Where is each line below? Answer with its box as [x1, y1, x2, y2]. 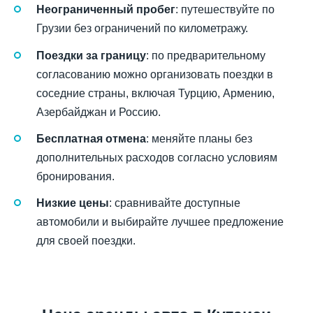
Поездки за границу [36, 49, 146, 61]
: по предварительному [146, 49, 265, 61]
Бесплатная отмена [36, 132, 146, 145]
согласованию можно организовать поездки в [36, 68, 273, 80]
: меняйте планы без [146, 132, 252, 145]
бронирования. [36, 170, 115, 182]
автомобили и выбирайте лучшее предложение [36, 216, 284, 228]
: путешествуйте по [175, 3, 275, 16]
